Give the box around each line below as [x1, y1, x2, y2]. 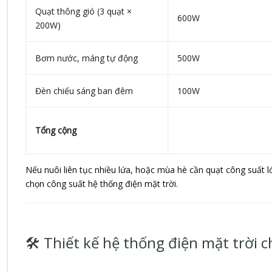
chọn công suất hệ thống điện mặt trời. [25, 178, 178, 190]
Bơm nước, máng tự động [35, 52, 138, 64]
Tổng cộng [35, 124, 76, 137]
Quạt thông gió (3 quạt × [35, 5, 132, 18]
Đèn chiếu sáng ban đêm [35, 85, 133, 97]
